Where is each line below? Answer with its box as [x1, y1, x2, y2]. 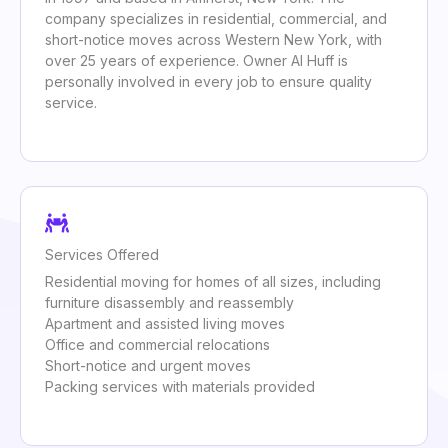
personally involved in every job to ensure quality [45, 73, 372, 91]
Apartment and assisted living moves [45, 315, 285, 333]
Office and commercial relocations [45, 336, 270, 354]
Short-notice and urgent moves [45, 357, 251, 375]
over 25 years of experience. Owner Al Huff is [45, 52, 348, 70]
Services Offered [45, 246, 159, 264]
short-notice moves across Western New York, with [45, 31, 382, 49]
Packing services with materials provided [45, 378, 315, 396]
